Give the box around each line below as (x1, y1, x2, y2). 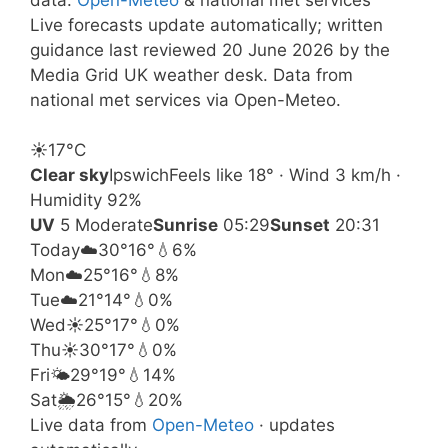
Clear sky (30, 165, 109, 185)
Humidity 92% (30, 190, 142, 210)
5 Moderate (55, 215, 153, 235)
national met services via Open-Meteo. (30, 89, 341, 110)
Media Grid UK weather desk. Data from (30, 64, 353, 85)
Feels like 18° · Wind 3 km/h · (169, 165, 401, 185)
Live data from (30, 415, 152, 435)
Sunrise (153, 215, 218, 235)
